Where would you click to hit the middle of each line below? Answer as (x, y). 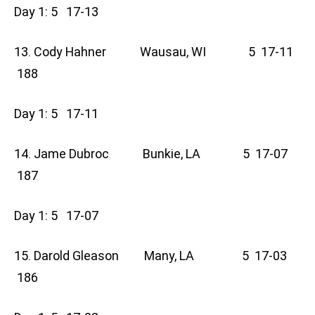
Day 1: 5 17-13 (60, 12)
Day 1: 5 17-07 (60, 216)
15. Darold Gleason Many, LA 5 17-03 (150, 256)
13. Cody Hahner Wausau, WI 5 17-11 (154, 52)
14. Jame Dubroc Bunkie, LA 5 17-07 (151, 154)
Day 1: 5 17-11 (60, 114)
